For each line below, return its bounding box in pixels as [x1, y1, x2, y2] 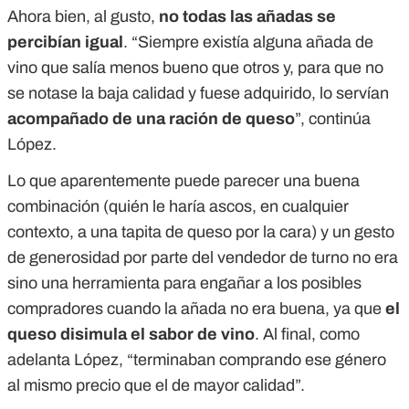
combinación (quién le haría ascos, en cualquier [7, 197, 349, 216]
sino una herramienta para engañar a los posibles [7, 274, 362, 293]
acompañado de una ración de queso [7, 110, 295, 129]
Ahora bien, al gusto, [7, 7, 159, 26]
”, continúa [295, 110, 371, 129]
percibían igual [7, 33, 123, 52]
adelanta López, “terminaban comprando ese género [7, 351, 386, 370]
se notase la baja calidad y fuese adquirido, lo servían [7, 84, 389, 103]
